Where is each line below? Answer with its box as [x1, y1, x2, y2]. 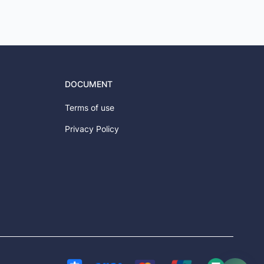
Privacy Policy [65, 124, 119, 134]
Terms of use [65, 103, 114, 113]
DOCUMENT [65, 79, 113, 89]
